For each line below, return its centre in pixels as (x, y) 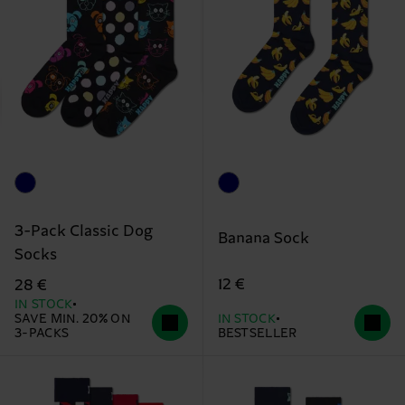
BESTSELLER (257, 333)
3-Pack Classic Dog (84, 231)
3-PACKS (42, 333)
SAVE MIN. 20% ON (73, 319)
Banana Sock (263, 239)
